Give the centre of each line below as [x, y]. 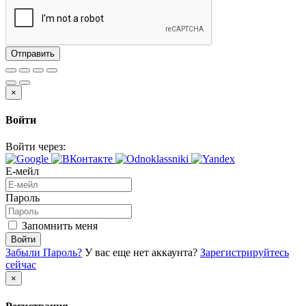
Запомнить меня [58, 226]
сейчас [21, 265]
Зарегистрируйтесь [245, 253]
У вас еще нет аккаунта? [142, 253]
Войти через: [36, 147]
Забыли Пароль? [44, 253]
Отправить [33, 53]
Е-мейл [22, 171]
